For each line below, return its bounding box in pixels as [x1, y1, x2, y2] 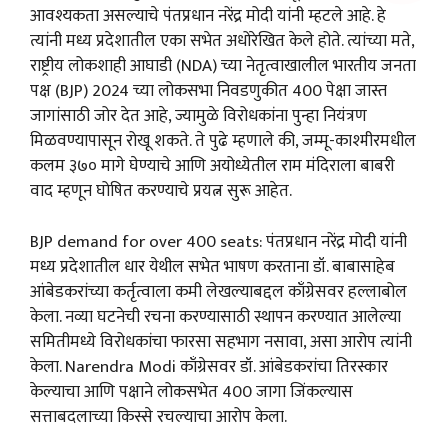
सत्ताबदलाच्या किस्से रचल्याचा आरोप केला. [30, 402, 287, 431]
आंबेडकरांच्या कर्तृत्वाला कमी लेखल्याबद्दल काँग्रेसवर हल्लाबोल [30, 277, 407, 306]
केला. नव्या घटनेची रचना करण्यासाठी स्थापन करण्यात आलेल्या [30, 302, 401, 331]
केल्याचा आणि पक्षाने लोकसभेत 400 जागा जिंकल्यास [30, 377, 353, 406]
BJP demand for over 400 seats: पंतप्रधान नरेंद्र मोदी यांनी [30, 227, 407, 256]
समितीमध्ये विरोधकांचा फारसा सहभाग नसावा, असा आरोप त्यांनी [30, 327, 412, 356]
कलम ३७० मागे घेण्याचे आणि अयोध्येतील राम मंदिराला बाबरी [30, 152, 395, 181]
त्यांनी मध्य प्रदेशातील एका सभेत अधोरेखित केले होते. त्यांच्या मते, [30, 27, 414, 56]
